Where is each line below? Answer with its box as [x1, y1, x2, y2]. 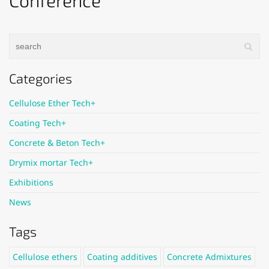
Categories [9, 70, 72, 86]
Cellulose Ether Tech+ [9, 97, 95, 109]
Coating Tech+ [9, 117, 66, 128]
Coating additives [87, 251, 157, 262]
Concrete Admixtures [167, 251, 252, 262]
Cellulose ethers [13, 251, 77, 262]
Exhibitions [9, 177, 53, 188]
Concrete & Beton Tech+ [9, 137, 105, 148]
